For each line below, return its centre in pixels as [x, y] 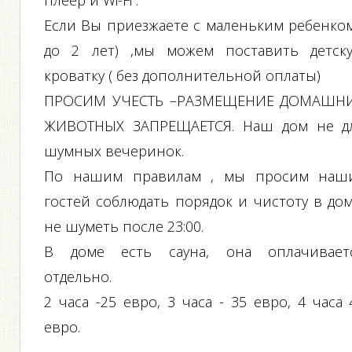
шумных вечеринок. [114, 151]
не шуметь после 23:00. [124, 226]
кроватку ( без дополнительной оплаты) [183, 75]
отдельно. [78, 277]
